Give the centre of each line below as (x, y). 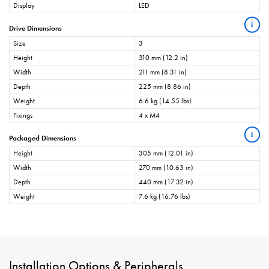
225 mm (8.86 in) (165, 87)
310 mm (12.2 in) (163, 58)
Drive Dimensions (35, 29)
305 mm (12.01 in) (166, 153)
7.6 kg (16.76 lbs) (165, 197)
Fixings (23, 116)
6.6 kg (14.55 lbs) (165, 101)
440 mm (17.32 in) (166, 182)
